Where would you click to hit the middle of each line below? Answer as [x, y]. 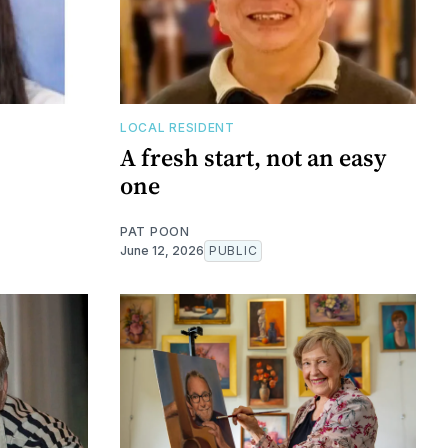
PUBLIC [233, 250]
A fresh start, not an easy [253, 157]
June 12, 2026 [162, 250]
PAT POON [155, 231]
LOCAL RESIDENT [177, 127]
